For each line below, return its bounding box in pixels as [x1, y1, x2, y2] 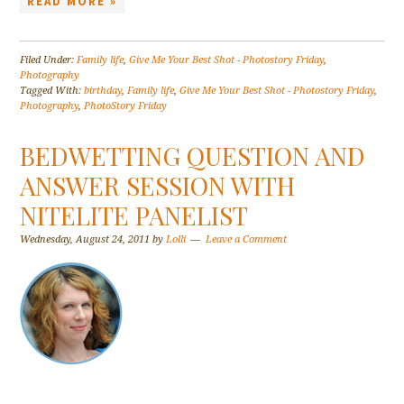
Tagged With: [20, 85, 85, 97]
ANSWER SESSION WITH [20, 169, 296, 203]
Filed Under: [20, 54, 78, 67]
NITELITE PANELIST [20, 198, 249, 233]
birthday [84, 85, 123, 97]
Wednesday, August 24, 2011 [20, 234, 151, 246]
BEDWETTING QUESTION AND [20, 139, 366, 173]
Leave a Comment [206, 234, 288, 246]
